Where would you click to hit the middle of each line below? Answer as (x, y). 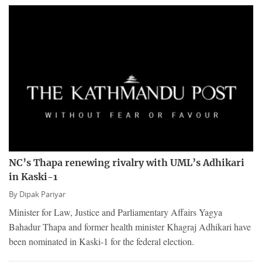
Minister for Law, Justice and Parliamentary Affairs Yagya (116, 212)
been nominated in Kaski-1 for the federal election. (101, 241)
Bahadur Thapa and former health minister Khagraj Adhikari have (130, 226)
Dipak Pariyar (42, 194)
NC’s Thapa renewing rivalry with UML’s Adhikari (127, 163)
